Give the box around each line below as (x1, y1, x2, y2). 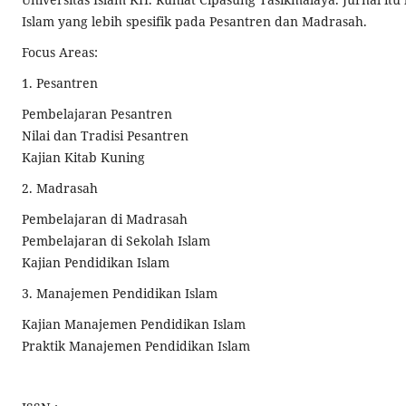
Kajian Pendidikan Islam (22, 253, 169, 271)
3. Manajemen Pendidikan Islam (22, 284, 217, 302)
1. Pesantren (22, 73, 98, 92)
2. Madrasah (22, 179, 98, 197)
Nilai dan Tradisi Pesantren (22, 126, 188, 144)
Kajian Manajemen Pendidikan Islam (22, 314, 246, 333)
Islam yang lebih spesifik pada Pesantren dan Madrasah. (22, 12, 367, 30)
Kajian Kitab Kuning (22, 148, 145, 166)
